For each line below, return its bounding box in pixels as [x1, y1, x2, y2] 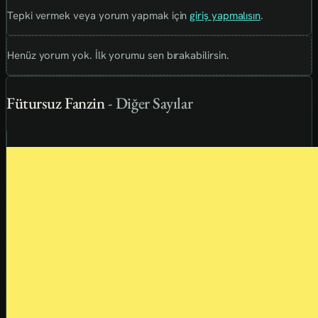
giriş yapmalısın [190, 9, 261, 23]
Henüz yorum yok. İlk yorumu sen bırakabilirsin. [7, 48, 229, 63]
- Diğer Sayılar [107, 92, 193, 114]
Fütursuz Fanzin [6, 92, 105, 114]
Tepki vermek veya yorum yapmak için [7, 9, 190, 23]
